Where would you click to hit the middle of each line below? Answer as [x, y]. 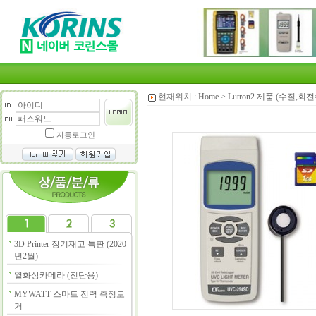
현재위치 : [177, 97]
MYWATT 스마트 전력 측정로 [70, 294]
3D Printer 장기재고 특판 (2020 [71, 244]
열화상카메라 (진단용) [56, 275]
